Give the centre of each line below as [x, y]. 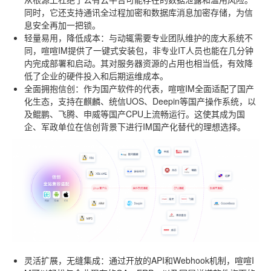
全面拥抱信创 [50, 88]
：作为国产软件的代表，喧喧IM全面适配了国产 [165, 88]
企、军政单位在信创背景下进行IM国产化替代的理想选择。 [135, 126]
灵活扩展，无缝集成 [62, 260]
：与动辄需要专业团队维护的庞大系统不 [177, 37]
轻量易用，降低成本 [62, 37]
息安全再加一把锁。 [62, 24]
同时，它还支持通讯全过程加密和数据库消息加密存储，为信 [139, 12]
